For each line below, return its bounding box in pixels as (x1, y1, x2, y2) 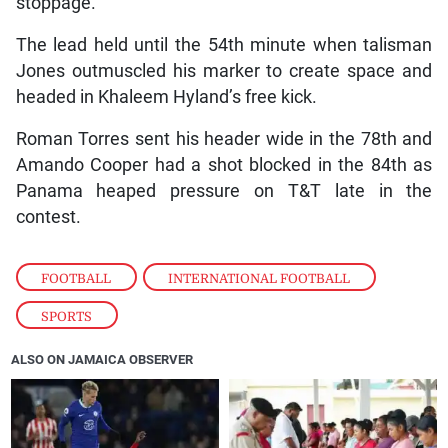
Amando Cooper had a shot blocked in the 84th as (15, 154, 433, 175)
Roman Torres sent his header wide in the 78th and (15, 128, 433, 149)
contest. (15, 206, 81, 227)
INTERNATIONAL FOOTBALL (168, 270, 351, 286)
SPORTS (41, 308, 93, 324)
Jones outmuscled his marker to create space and (15, 60, 433, 81)
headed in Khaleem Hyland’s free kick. (15, 86, 317, 107)
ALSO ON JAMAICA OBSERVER (11, 351, 194, 367)
